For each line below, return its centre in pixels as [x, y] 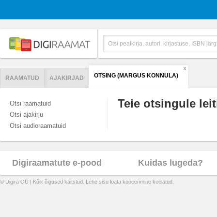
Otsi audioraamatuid [38, 126]
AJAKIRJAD [67, 78]
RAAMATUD [22, 78]
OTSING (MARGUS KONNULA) [136, 76]
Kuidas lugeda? [171, 163]
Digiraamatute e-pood [57, 163]
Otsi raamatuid [30, 103]
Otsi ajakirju [26, 115]
